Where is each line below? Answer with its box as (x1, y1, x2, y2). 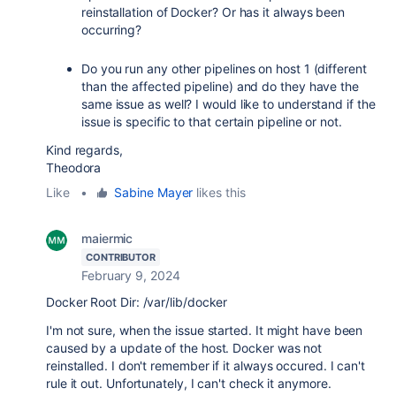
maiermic (81, 231, 133, 246)
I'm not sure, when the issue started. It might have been (46, 323, 363, 338)
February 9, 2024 (81, 268, 180, 283)
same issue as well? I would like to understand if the (81, 96, 376, 111)
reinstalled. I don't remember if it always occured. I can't (46, 358, 366, 373)
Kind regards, (46, 142, 123, 157)
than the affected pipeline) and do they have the (81, 79, 359, 94)
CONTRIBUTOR (86, 251, 156, 263)
